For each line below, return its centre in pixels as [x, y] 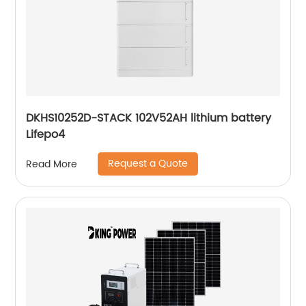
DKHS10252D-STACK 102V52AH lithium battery [149, 119]
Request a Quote [148, 164]
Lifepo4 [46, 135]
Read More [52, 164]
